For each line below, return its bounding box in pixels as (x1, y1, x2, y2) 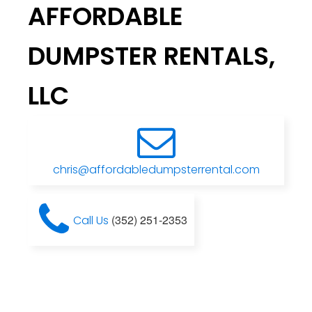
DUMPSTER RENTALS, (28, 38, 275, 75)
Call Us (73, 212, 111, 228)
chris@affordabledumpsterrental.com (52, 162, 260, 178)
